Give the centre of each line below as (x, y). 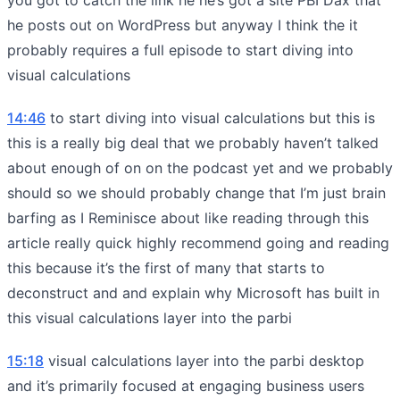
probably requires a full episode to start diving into (180, 50)
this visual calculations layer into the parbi (150, 317)
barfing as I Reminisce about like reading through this (188, 217)
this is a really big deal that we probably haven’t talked (193, 142)
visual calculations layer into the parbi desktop (204, 360)
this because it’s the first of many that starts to (166, 267)
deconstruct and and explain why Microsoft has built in (193, 292)
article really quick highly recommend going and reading (198, 242)
